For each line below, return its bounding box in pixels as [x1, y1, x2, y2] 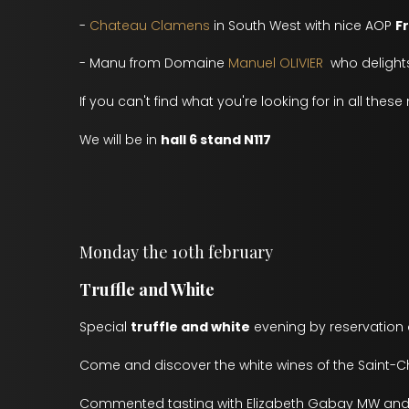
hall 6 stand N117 [161, 131, 271, 149]
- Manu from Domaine [79, 54, 228, 72]
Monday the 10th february [79, 241, 273, 263]
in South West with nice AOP [214, 16, 395, 35]
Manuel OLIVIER [228, 54, 323, 72]
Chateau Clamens [89, 16, 214, 35]
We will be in [79, 131, 161, 149]
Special [79, 318, 131, 336]
